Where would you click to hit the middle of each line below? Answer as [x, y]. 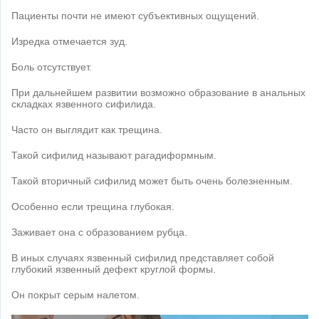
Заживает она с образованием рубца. [99, 232]
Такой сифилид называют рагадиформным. [114, 155]
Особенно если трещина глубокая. [93, 206]
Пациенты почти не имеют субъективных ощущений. [135, 15]
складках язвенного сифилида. [84, 104]
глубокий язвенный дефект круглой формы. [114, 269]
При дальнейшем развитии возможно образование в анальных [158, 92]
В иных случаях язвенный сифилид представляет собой [143, 257]
